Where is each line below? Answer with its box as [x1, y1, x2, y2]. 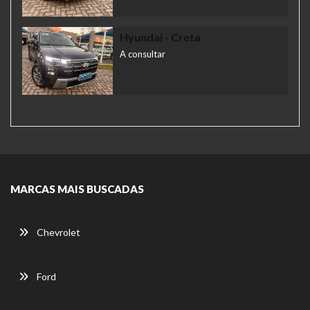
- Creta [162, 30, 201, 44]
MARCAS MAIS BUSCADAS [10, 183, 144, 196]
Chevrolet [37, 226, 80, 239]
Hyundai [119, 30, 163, 44]
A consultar [119, 48, 165, 60]
